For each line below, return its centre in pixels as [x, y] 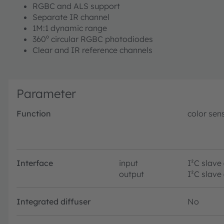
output [131, 174]
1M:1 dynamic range [70, 28]
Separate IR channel [71, 17]
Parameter [46, 93]
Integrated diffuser [53, 201]
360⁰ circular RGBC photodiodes [93, 39]
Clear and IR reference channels [92, 50]
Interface [35, 163]
